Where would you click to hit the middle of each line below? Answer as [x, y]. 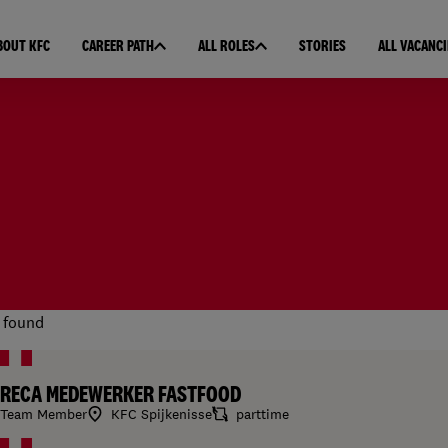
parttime [262, 414]
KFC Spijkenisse [161, 414]
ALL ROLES [226, 46]
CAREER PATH [117, 46]
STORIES [322, 46]
